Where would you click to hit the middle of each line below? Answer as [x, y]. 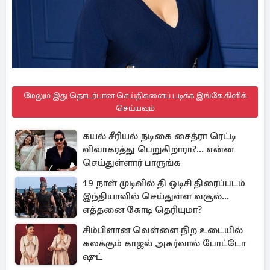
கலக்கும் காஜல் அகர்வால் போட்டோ [164, 243]
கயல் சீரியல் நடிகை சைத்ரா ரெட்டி [159, 136]
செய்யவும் [135, 108]
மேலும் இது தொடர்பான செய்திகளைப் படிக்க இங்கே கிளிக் [135, 96]
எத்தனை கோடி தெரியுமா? [142, 210]
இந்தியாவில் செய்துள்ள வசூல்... [156, 196]
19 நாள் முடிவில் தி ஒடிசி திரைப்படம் [164, 183]
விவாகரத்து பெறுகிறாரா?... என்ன [158, 149]
